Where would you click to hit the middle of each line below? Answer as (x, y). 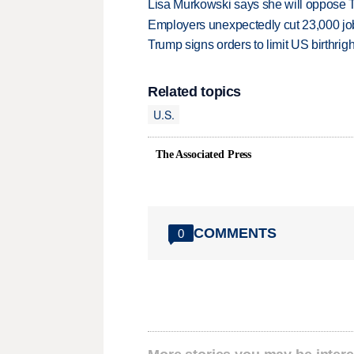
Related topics (195, 92)
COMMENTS (235, 233)
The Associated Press (204, 155)
